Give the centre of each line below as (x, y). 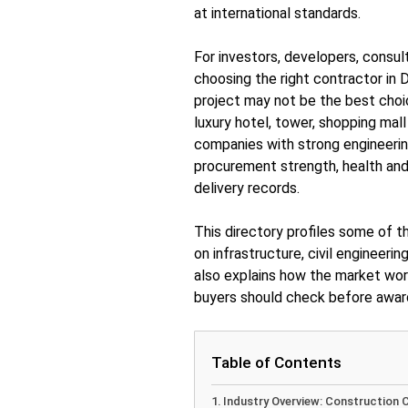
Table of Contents (276, 362)
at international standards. (278, 13)
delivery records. (247, 188)
